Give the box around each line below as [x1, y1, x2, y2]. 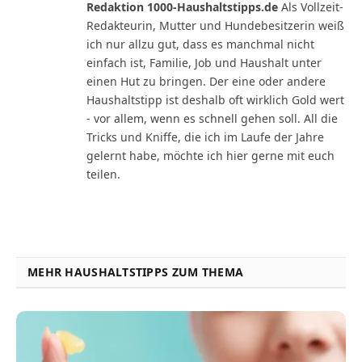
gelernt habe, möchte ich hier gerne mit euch [86, 147, 335, 163]
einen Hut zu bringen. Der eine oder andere [86, 73, 326, 89]
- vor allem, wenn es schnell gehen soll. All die [86, 110, 338, 126]
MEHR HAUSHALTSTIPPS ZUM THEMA [27, 263, 244, 280]
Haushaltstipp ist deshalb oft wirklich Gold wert [86, 91, 344, 107]
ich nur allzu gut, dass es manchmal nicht [86, 36, 314, 52]
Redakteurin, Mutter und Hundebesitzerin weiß [86, 17, 344, 33]
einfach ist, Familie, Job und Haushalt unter [86, 54, 322, 70]
